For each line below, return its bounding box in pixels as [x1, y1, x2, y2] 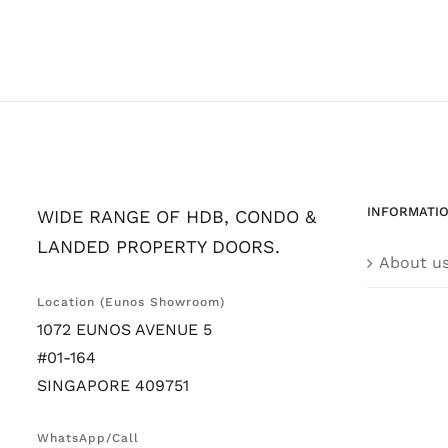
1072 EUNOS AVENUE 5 [37, 320, 212, 340]
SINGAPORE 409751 [37, 376, 189, 396]
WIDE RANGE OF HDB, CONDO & [37, 206, 316, 227]
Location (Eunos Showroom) [37, 295, 225, 310]
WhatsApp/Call [37, 431, 139, 445]
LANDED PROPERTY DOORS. [37, 236, 280, 257]
